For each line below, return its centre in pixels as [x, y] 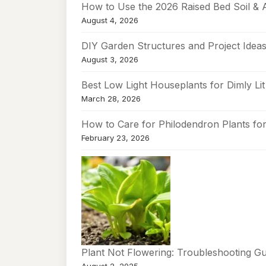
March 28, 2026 [111, 99]
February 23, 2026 [115, 138]
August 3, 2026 [110, 59]
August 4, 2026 [110, 20]
